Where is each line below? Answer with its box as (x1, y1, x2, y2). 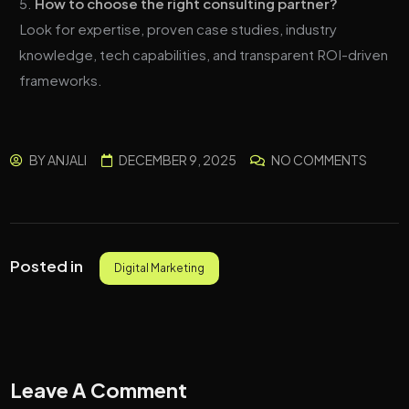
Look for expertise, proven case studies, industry (19, 20, 338, 38)
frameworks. (19, 71, 103, 89)
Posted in (10, 256, 87, 277)
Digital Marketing (114, 261, 205, 276)
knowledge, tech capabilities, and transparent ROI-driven (19, 46, 389, 64)
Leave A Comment (10, 377, 188, 404)
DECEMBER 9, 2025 (118, 152, 236, 169)
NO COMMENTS (271, 152, 368, 169)
